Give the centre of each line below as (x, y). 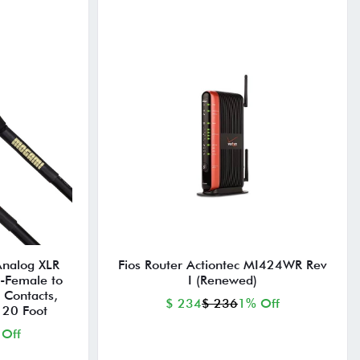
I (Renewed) (223, 280)
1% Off (259, 304)
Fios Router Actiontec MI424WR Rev (223, 265)
